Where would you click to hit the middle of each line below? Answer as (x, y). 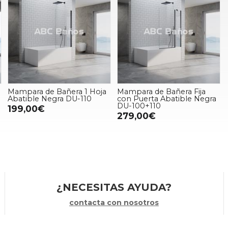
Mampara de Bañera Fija (161, 91)
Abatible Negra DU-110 (49, 98)
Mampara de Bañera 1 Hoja (57, 91)
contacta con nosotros (114, 202)
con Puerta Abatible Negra (166, 98)
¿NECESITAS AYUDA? (114, 187)
